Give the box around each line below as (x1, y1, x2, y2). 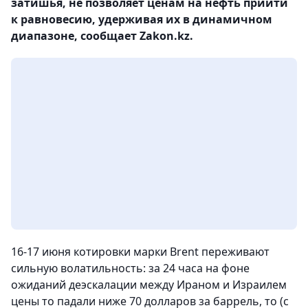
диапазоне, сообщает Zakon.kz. (11, 28, 193, 43)
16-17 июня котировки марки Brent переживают (11, 244, 269, 259)
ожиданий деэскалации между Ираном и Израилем (11, 277, 287, 292)
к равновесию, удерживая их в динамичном (11, 12, 272, 27)
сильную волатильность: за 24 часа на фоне (11, 261, 250, 276)
